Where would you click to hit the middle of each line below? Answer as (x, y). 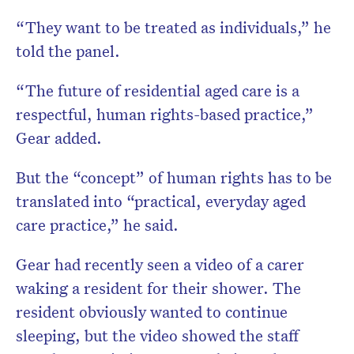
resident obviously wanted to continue (152, 312)
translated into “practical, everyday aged (161, 201)
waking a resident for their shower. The (158, 288)
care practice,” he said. (97, 225)
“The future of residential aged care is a (158, 90)
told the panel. (68, 51)
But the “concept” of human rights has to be (174, 177)
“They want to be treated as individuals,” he (173, 27)
